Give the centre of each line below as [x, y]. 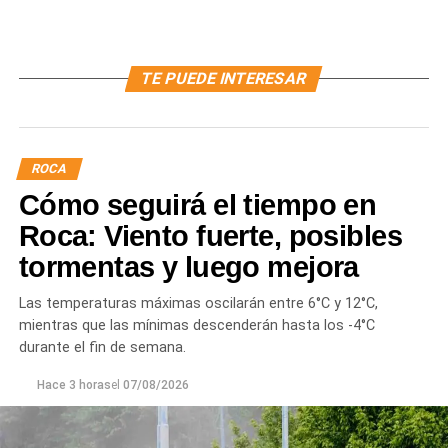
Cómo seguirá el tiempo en [197, 204]
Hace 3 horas [73, 384]
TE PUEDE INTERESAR [224, 78]
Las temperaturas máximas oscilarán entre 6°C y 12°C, [198, 303]
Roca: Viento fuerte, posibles [210, 235]
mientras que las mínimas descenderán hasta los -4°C [196, 325]
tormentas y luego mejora [188, 266]
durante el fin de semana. [102, 347]
